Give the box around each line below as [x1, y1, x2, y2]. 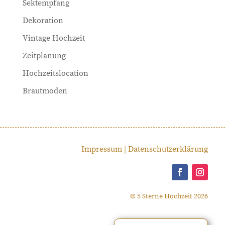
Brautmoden [22, 86, 67, 96]
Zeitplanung [22, 51, 66, 61]
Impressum [81, 144, 123, 155]
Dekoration [22, 16, 63, 26]
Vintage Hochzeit [22, 33, 85, 44]
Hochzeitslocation [22, 68, 88, 79]
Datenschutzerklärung [128, 144, 208, 155]
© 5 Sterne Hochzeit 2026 [130, 192, 208, 201]
